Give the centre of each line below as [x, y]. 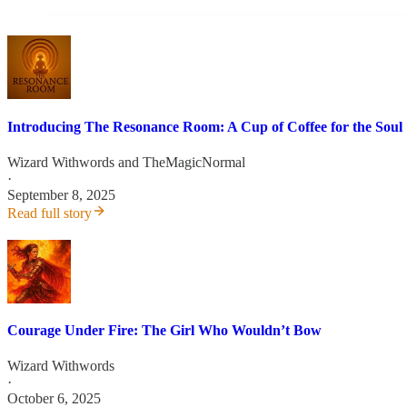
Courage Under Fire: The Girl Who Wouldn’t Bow [164, 331]
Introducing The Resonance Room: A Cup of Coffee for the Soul [205, 126]
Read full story [50, 213]
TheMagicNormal [194, 162]
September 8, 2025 [61, 194]
